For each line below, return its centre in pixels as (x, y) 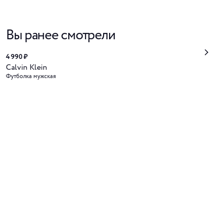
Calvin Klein (27, 68)
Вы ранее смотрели (61, 35)
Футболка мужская (31, 76)
